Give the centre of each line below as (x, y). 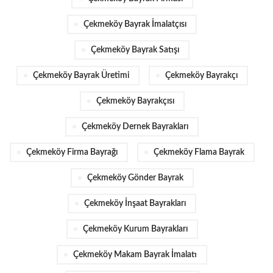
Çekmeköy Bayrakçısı (135, 101)
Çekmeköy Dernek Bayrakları (135, 126)
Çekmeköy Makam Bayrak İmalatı (135, 254)
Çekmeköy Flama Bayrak (199, 152)
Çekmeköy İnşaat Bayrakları (135, 203)
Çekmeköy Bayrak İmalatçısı (135, 24)
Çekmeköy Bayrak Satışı (135, 50)
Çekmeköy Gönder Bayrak (135, 178)
